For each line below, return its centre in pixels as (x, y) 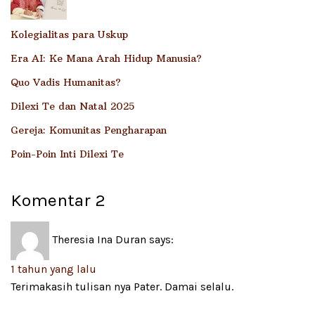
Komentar (53, 200)
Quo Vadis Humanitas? (66, 83)
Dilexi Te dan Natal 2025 (72, 107)
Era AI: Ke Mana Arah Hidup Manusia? (106, 59)
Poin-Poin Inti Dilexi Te (67, 154)
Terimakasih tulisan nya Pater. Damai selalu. (122, 286)
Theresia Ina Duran (99, 240)
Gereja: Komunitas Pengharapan (89, 130)
